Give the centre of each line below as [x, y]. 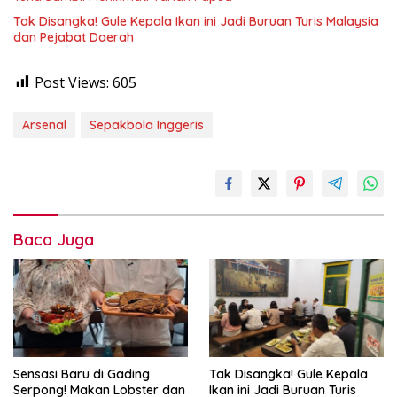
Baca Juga [54, 239]
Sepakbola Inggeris [147, 125]
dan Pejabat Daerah [74, 37]
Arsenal [44, 125]
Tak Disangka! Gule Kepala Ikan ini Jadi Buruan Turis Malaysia [196, 21]
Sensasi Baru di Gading [82, 374]
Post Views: [72, 82]
